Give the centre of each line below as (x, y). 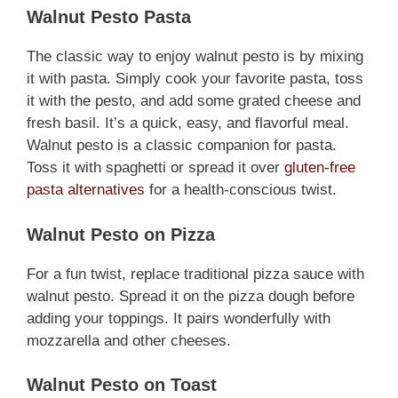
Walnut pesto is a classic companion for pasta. (182, 146)
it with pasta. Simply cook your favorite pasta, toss (195, 79)
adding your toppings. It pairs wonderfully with (179, 318)
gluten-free (320, 168)
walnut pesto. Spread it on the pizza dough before (191, 296)
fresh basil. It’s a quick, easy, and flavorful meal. (188, 123)
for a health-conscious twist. (241, 190)
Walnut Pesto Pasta (109, 17)
